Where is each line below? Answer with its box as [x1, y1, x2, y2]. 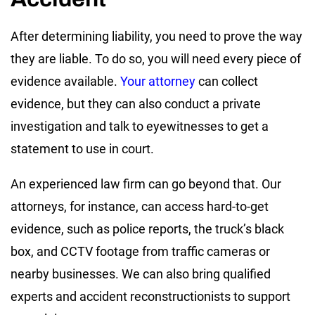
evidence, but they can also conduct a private [11, 96, 261, 111]
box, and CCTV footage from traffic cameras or [11, 243, 270, 259]
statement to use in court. [11, 141, 154, 156]
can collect [195, 73, 258, 89]
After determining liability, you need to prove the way [11, 28, 302, 44]
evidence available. [11, 73, 120, 89]
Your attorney [120, 73, 195, 89]
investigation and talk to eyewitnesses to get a [11, 118, 269, 134]
